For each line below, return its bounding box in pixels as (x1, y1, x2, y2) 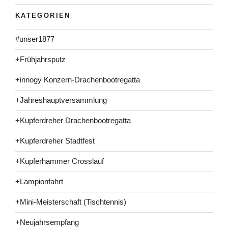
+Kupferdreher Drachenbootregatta (15, 116, 131, 125)
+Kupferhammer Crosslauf (15, 157, 104, 166)
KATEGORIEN (15, 12, 71, 20)
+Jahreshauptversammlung (15, 96, 107, 105)
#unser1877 (15, 35, 54, 44)
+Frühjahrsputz (15, 55, 66, 64)
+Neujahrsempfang (15, 218, 79, 227)
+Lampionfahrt (15, 177, 63, 186)
